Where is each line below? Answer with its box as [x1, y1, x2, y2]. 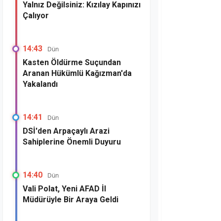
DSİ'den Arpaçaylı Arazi [23, 126, 110, 136]
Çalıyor [23, 11, 49, 20]
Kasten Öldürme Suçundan [23, 58, 121, 67]
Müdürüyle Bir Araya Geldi [23, 195, 118, 204]
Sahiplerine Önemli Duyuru [23, 137, 121, 147]
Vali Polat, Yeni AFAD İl [23, 184, 106, 193]
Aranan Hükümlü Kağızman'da [23, 69, 132, 78]
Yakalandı [23, 79, 58, 89]
